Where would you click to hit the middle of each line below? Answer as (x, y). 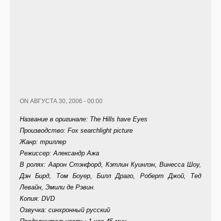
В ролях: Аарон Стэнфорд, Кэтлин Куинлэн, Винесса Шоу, (110, 165)
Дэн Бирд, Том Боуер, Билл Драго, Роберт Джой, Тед (110, 176)
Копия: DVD (37, 199)
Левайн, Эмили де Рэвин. (57, 187)
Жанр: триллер (43, 142)
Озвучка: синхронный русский (65, 210)
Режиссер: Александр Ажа (59, 153)
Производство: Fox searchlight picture (76, 131)
